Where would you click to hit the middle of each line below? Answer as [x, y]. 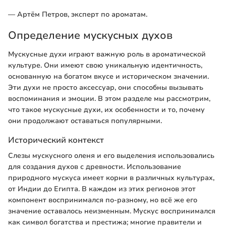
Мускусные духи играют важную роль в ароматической [107, 54]
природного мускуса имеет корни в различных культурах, [111, 178]
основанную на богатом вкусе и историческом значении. [108, 77]
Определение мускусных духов [90, 35]
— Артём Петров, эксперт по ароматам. [78, 14]
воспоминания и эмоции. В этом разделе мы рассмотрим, [109, 99]
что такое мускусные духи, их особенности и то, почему [106, 110]
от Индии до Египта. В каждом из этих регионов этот [102, 189]
